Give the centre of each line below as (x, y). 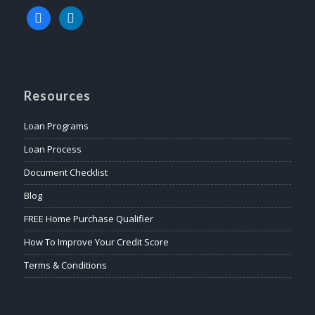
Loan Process (52, 149)
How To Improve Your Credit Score (96, 242)
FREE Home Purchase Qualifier (88, 219)
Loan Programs (56, 126)
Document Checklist (65, 173)
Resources (57, 96)
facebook (48, 15)
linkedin (76, 15)
